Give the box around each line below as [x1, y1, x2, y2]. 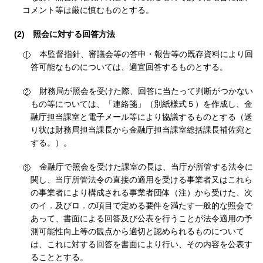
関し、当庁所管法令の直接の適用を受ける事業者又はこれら [31, 174, 252, 184]
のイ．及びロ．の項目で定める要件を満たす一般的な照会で [31, 200, 252, 210]
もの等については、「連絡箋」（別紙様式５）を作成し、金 [31, 99, 252, 109]
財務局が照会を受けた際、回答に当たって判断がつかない [39, 86, 253, 96]
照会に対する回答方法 [33, 29, 115, 39]
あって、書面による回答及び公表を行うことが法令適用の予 [31, 213, 252, 223]
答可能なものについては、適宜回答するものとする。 [31, 62, 228, 72]
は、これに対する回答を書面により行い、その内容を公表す [31, 239, 252, 249]
